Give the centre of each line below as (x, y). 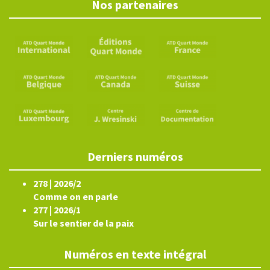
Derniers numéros (135, 157)
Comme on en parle (76, 197)
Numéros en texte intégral (135, 254)
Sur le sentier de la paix (83, 223)
